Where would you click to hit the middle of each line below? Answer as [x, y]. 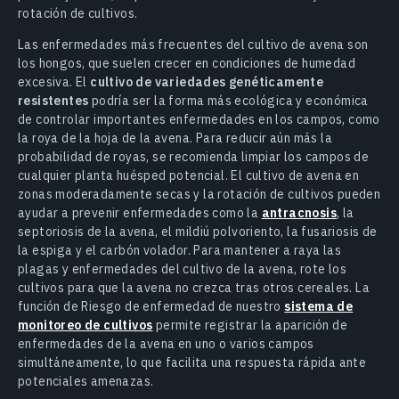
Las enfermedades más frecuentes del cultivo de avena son [193, 45]
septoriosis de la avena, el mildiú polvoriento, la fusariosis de [198, 232]
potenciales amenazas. [86, 382]
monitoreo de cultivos [85, 326]
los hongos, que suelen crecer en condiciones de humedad [187, 64]
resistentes [53, 101]
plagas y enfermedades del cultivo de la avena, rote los [182, 269]
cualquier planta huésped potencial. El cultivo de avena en [189, 176]
